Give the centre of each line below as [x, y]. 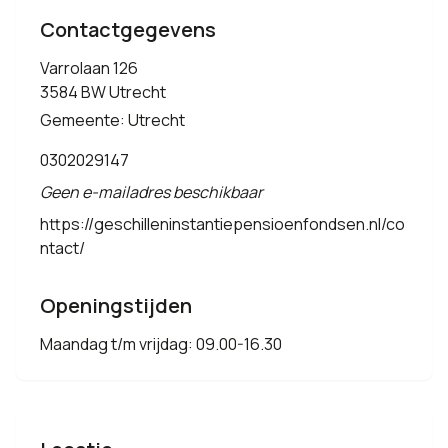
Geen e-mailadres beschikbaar [151, 192]
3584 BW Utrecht [103, 92]
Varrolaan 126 [89, 68]
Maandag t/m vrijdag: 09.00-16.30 [161, 344]
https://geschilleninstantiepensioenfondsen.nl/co [222, 224]
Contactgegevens [128, 29]
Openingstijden [116, 305]
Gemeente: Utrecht [112, 120]
